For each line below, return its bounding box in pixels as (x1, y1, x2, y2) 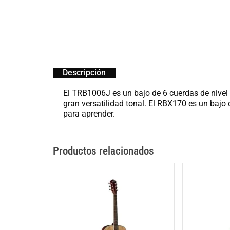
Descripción (63, 67, 106, 78)
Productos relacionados (53, 144, 154, 157)
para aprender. (63, 108, 115, 119)
